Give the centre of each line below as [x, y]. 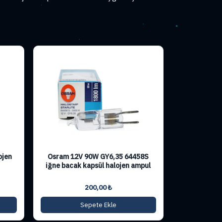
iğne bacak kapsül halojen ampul [98, 165]
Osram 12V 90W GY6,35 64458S [98, 156]
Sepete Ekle [98, 205]
